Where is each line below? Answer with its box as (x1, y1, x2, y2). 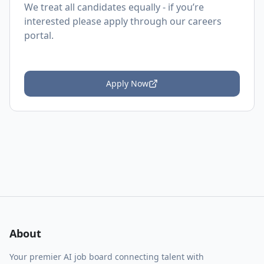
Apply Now (106, 78, 148, 89)
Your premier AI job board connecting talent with (9, 251, 204, 262)
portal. (24, 29, 54, 42)
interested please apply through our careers (24, 15, 222, 28)
